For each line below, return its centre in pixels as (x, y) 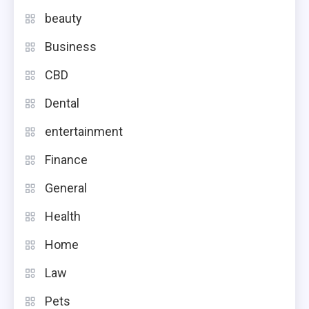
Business (71, 46)
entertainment (84, 131)
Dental (62, 103)
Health (63, 216)
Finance (66, 159)
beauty (63, 18)
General (66, 188)
